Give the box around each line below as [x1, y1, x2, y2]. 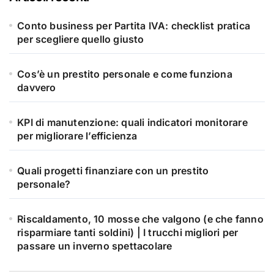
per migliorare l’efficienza [17, 130, 138, 143]
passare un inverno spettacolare [17, 240, 172, 253]
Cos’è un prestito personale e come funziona [17, 68, 232, 81]
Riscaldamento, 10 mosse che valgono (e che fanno [17, 213, 264, 226]
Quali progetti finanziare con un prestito [17, 165, 209, 177]
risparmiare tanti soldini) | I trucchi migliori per [17, 226, 239, 239]
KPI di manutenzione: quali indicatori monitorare [17, 116, 248, 129]
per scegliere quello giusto [17, 33, 144, 46]
